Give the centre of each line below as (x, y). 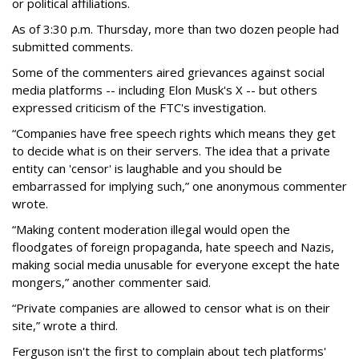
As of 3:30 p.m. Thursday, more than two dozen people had (175, 29)
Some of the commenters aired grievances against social (168, 73)
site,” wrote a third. (65, 326)
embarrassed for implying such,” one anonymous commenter (179, 186)
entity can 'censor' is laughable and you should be (147, 169)
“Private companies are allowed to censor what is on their (171, 308)
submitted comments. (73, 47)
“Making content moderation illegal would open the (151, 230)
